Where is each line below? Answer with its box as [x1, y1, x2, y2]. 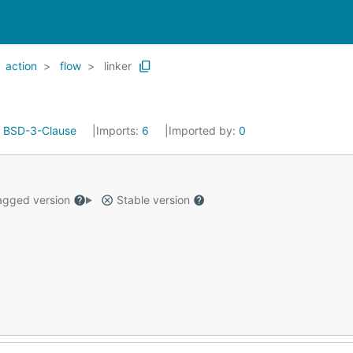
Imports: [96, 124, 142, 137]
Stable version [113, 193, 193, 206]
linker [104, 59, 132, 72]
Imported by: [169, 124, 239, 137]
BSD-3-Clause [3, 124, 76, 137]
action [6, 59, 37, 72]
